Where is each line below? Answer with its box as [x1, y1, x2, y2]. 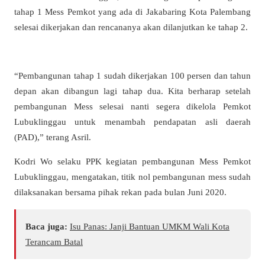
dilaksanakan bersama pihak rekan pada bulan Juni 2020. [14, 187, 227, 198]
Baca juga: [25, 221, 67, 231]
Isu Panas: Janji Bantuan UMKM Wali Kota [70, 221, 230, 231]
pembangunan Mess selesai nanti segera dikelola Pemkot [14, 101, 251, 112]
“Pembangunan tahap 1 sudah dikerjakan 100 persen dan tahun [14, 70, 251, 81]
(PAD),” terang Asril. [14, 132, 91, 143]
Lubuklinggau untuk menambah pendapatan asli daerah [14, 117, 251, 127]
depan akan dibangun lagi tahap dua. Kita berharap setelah [14, 86, 251, 96]
